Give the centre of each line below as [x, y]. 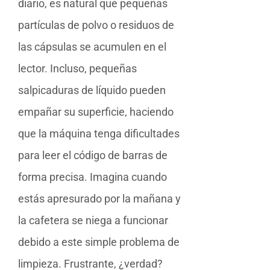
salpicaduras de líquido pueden [92, 90]
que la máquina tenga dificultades [99, 133]
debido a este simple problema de [99, 242]
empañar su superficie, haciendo [96, 111]
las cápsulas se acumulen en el [92, 46]
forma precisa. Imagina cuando [93, 177]
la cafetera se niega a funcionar [93, 220]
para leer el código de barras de [93, 155]
